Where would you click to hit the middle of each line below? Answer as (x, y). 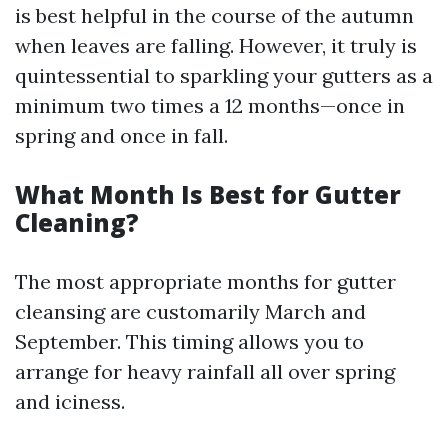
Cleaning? (77, 222)
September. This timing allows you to (189, 341)
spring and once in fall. (121, 135)
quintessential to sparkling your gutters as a (224, 75)
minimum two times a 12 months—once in (210, 105)
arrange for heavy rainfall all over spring (205, 371)
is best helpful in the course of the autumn (214, 15)
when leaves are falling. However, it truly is (216, 45)
